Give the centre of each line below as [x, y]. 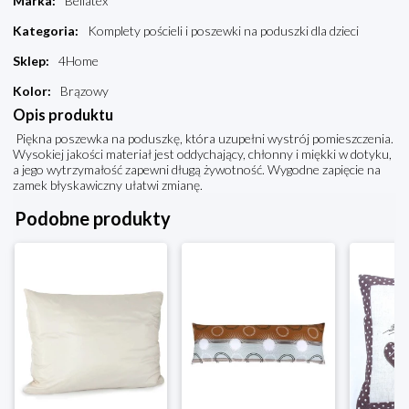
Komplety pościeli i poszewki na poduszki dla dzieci [223, 31]
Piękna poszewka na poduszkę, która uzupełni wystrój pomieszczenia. [203, 139]
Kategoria [44, 31]
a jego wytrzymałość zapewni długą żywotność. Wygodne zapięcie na [197, 170]
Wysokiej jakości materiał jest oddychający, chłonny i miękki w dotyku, [202, 154]
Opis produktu [63, 115]
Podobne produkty [93, 219]
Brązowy [84, 91]
